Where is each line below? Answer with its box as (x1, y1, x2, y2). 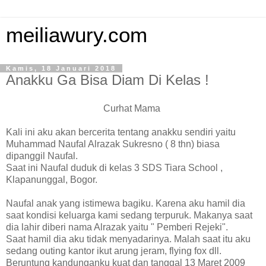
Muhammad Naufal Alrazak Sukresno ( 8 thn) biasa (6, 138, 220, 149)
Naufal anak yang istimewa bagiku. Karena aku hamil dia (6, 198, 245, 208)
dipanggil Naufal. (6, 150, 78, 161)
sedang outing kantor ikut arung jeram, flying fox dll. (6, 245, 221, 256)
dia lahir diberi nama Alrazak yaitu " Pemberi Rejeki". (6, 221, 228, 232)
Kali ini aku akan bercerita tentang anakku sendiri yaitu (6, 126, 236, 137)
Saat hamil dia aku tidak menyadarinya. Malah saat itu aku (6, 233, 251, 244)
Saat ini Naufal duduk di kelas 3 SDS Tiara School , (6, 162, 223, 173)
